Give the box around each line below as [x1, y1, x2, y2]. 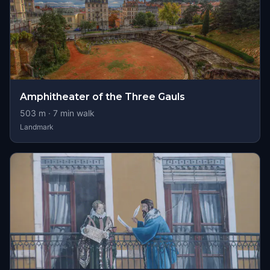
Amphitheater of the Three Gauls [20, 91, 185, 102]
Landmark [20, 122, 54, 131]
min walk [58, 108, 95, 118]
